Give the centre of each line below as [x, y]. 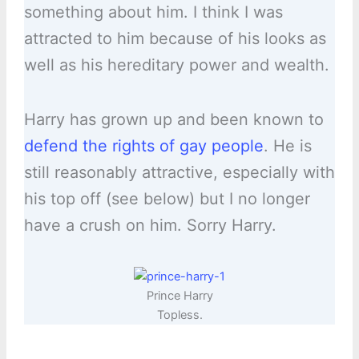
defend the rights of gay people [143, 146]
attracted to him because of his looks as [175, 39]
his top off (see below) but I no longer [167, 199]
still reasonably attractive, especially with [179, 173]
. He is [287, 146]
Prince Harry [179, 296]
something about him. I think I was [153, 12]
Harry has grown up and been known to [173, 120]
